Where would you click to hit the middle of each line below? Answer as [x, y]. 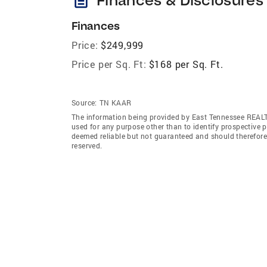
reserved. [87, 145]
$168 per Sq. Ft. [186, 64]
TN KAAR [115, 102]
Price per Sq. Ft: [109, 64]
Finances [96, 26]
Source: [84, 102]
